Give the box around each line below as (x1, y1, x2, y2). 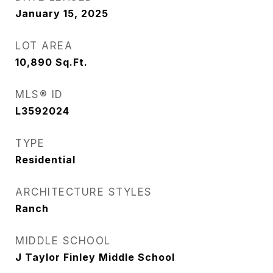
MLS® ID (15, 88, 63, 101)
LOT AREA (15, 40, 73, 52)
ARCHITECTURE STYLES (15, 186, 152, 198)
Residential (15, 154, 76, 166)
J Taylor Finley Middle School (15, 251, 175, 263)
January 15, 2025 (15, 7, 108, 19)
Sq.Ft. (55, 56, 88, 68)
